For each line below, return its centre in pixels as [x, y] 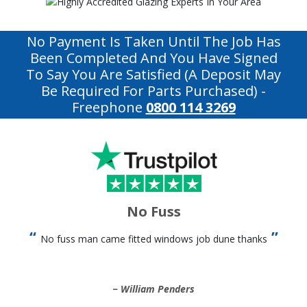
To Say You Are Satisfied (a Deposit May [153, 74]
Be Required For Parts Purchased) [149, 91]
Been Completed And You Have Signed [153, 58]
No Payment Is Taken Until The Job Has [153, 41]
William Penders [158, 289]
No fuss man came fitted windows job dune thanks [153, 239]
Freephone [109, 107]
